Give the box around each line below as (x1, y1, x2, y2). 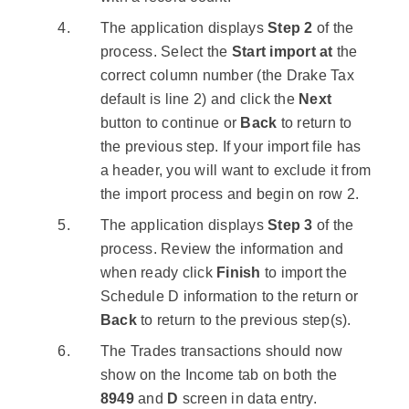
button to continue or (100, 115, 241, 131)
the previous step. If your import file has (100, 139, 362, 155)
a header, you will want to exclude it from (100, 163, 372, 179)
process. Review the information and (100, 241, 344, 257)
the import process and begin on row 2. (100, 186, 360, 203)
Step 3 (267, 217, 313, 234)
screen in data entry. (178, 391, 317, 407)
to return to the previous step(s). (136, 312, 351, 329)
